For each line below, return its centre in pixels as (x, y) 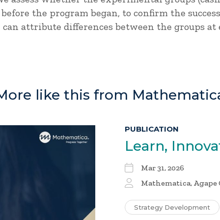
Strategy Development (172, 207)
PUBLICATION (152, 129)
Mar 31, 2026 (163, 168)
